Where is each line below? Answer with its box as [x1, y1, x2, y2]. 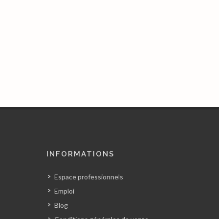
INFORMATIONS [46, 150, 115, 158]
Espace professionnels [54, 173, 124, 181]
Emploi [54, 187, 75, 195]
